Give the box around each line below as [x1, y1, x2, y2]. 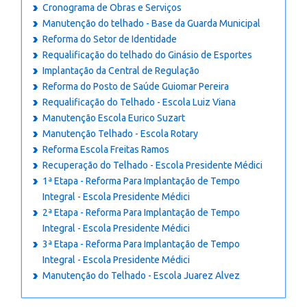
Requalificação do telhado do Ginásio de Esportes [42, 49, 252, 60]
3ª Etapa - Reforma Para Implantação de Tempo [42, 238, 240, 249]
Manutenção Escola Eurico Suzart [42, 112, 185, 123]
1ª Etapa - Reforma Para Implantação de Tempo [42, 175, 240, 186]
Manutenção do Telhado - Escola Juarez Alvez [42, 270, 240, 281]
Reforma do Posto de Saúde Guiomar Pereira [42, 81, 229, 92]
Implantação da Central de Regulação [42, 65, 199, 76]
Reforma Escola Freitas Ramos [42, 144, 169, 155]
